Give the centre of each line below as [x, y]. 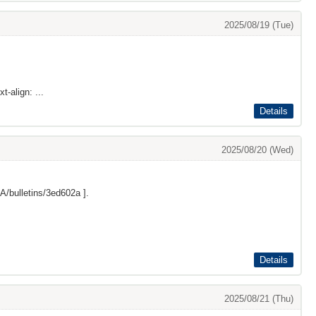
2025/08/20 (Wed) [257, 150]
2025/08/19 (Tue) [259, 25]
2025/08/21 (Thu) [259, 299]
